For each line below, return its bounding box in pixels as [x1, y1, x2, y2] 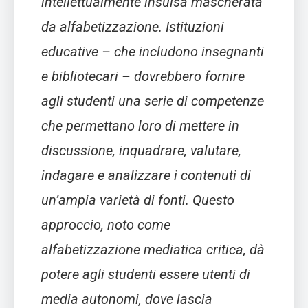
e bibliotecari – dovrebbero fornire [41, 68, 245, 85]
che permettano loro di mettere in [41, 118, 239, 135]
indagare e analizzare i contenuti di [41, 167, 251, 184]
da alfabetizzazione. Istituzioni [41, 19, 224, 36]
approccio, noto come [41, 217, 170, 234]
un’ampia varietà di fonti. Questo [41, 192, 234, 209]
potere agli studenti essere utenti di [41, 266, 250, 283]
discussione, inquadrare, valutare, [41, 142, 241, 159]
